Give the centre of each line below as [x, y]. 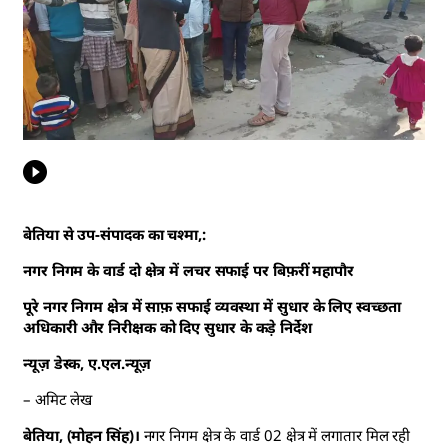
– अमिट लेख [58, 399]
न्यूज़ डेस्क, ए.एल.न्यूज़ [87, 363]
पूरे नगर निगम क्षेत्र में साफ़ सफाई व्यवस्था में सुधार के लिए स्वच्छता [212, 306]
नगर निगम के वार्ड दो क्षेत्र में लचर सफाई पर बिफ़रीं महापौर [189, 270]
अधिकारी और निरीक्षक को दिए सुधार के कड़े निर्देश [167, 327]
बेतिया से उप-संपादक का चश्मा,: [114, 234]
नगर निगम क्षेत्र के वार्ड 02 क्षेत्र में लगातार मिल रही [275, 435]
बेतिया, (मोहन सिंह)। [81, 435]
